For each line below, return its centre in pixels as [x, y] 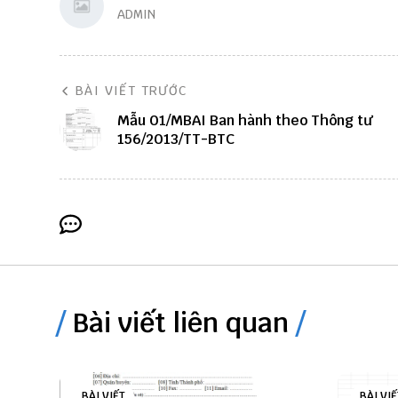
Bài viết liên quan [181, 323]
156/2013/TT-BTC [176, 139]
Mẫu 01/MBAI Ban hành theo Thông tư [245, 120]
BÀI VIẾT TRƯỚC [131, 91]
